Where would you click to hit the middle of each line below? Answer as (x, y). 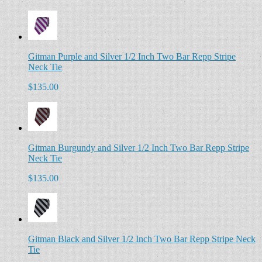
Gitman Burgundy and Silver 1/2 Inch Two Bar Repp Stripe (139, 148)
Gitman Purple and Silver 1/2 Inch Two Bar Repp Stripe (132, 57)
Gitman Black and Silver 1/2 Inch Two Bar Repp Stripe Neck (142, 239)
